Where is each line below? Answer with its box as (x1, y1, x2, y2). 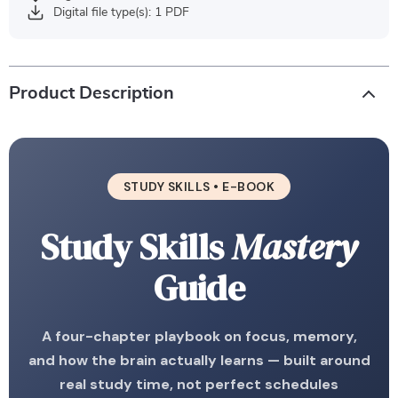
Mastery (232, 223, 357, 271)
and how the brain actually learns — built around (28, 351, 370, 370)
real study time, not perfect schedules (60, 375, 338, 394)
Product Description (9, 84, 174, 102)
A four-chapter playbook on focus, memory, (41, 327, 357, 346)
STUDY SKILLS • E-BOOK (123, 179, 275, 195)
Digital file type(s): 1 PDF (53, 6, 189, 19)
